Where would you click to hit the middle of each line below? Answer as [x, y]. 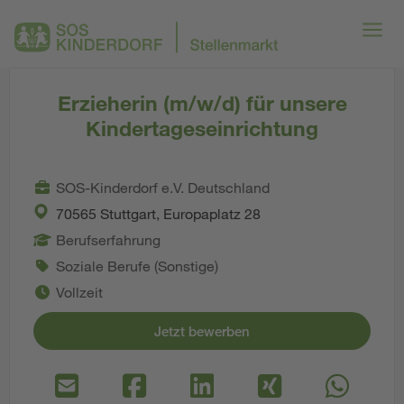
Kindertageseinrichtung [202, 128]
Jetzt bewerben [202, 331]
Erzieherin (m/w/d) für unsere [202, 103]
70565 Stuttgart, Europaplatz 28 [158, 213]
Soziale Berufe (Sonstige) [137, 266]
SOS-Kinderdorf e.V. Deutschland [163, 187]
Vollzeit [79, 292]
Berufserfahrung [108, 239]
